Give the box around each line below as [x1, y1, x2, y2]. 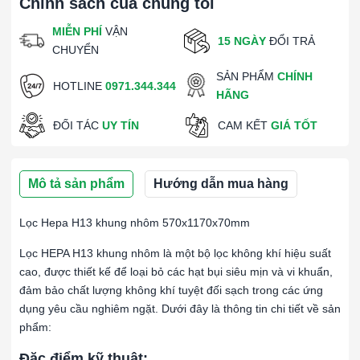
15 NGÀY [218, 34, 266, 47]
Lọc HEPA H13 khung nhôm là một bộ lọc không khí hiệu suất [19, 247, 331, 260]
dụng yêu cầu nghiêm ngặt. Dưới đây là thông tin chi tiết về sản [19, 302, 341, 315]
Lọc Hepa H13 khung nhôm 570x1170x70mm [19, 216, 250, 229]
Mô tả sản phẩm [28, 177, 125, 190]
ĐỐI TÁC [53, 118, 102, 132]
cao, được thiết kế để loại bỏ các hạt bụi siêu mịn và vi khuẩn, [19, 265, 333, 278]
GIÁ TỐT [271, 118, 317, 132]
